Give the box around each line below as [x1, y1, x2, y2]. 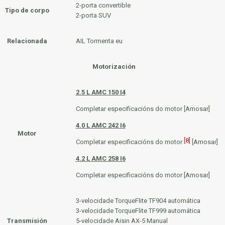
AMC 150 [91, 88, 119, 96]
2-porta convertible [75, 2, 131, 9]
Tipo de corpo [5, 7, 49, 14]
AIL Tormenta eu [75, 37, 123, 45]
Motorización [92, 63, 136, 70]
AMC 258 [91, 155, 119, 162]
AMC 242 [91, 122, 119, 129]
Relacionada [7, 37, 47, 45]
